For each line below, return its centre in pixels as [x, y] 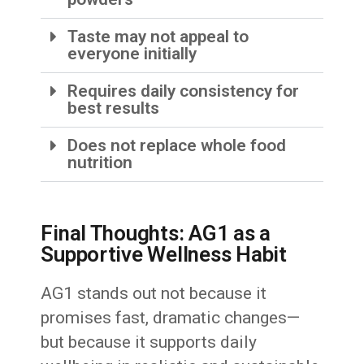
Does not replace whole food [177, 146]
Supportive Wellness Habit [164, 255]
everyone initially [132, 54]
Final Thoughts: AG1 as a [156, 234]
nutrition [100, 163]
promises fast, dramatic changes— [171, 318]
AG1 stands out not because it [154, 294]
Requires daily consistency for [184, 91]
